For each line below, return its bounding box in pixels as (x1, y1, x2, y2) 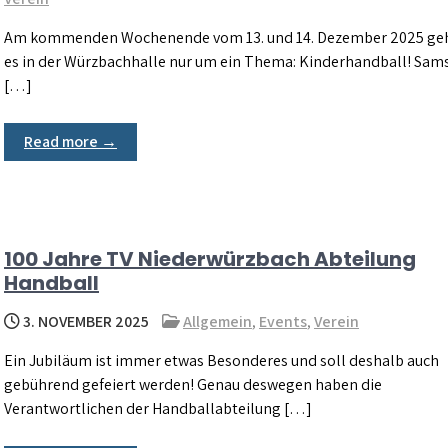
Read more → (24, 131, 117, 153)
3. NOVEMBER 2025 (20, 310, 149, 332)
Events (259, 310, 307, 332)
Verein (314, 310, 359, 332)
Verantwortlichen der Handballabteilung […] (4, 397, 312, 419)
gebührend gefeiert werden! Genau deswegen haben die (4, 373, 382, 395)
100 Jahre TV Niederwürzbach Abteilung (4, 244, 416, 273)
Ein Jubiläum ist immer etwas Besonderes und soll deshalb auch (4, 349, 439, 371)
